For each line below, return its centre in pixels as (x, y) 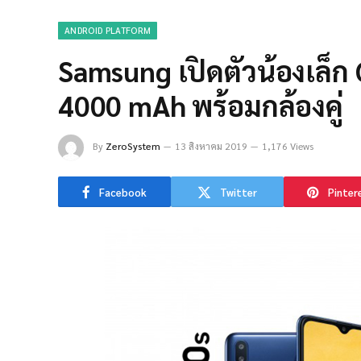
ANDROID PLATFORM (108, 30)
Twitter (239, 192)
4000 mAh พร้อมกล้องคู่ (201, 105)
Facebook (123, 192)
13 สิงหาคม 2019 (211, 146)
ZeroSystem (133, 146)
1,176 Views (288, 146)
